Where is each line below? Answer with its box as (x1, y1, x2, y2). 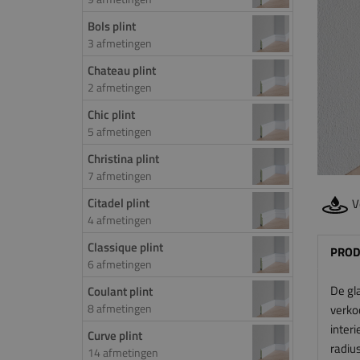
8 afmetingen (88, 300, 152, 317)
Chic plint (88, 105, 135, 124)
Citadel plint (88, 194, 149, 212)
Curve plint (88, 326, 142, 345)
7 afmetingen (88, 167, 152, 184)
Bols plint (88, 17, 136, 35)
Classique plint (88, 238, 163, 256)
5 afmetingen (88, 123, 152, 140)
